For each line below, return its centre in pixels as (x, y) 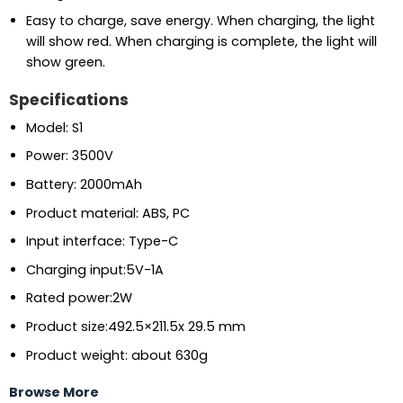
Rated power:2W (79, 298)
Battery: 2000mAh (84, 184)
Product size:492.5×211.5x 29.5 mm (135, 327)
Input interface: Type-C (102, 242)
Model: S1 (54, 127)
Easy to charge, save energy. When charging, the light (200, 21)
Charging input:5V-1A (94, 269)
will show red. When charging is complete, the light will (201, 42)
